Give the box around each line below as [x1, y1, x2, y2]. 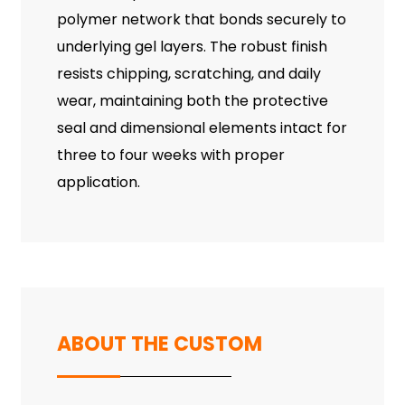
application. [56, 171, 140, 193]
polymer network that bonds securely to [56, 8, 346, 30]
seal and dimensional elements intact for [56, 117, 347, 138]
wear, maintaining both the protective [56, 89, 328, 111]
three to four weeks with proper [56, 144, 285, 165]
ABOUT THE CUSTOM [56, 329, 262, 358]
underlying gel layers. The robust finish [56, 35, 327, 57]
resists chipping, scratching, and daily [56, 62, 321, 84]
